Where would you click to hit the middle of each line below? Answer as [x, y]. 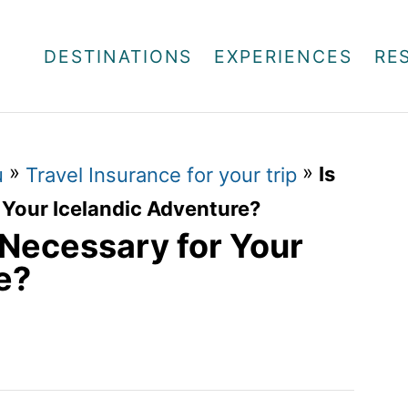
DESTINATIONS [118, 56]
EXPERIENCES [283, 56]
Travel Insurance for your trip [161, 174]
